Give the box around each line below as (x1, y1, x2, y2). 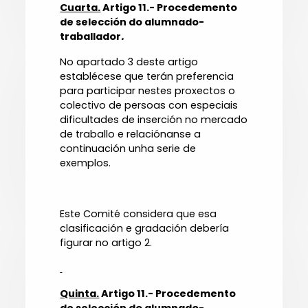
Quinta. (60, 287, 100, 301)
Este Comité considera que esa (60, 207, 217, 221)
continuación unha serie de (60, 142, 197, 156)
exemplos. (60, 156, 111, 170)
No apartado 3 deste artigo (60, 55, 199, 69)
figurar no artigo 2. (60, 236, 153, 250)
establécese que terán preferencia (60, 69, 234, 84)
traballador (60, 30, 122, 44)
